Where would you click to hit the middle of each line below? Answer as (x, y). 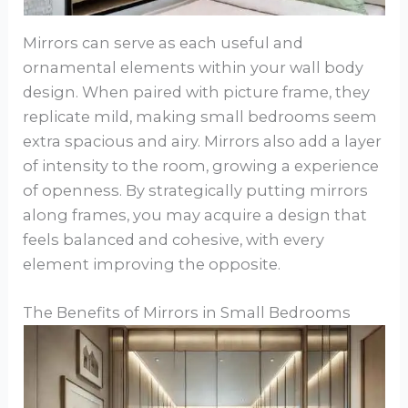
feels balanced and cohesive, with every (174, 239)
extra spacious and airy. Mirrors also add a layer (203, 141)
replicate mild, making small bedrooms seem (200, 116)
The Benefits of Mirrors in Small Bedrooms (187, 313)
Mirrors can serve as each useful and (163, 42)
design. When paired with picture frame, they (197, 92)
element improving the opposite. (152, 264)
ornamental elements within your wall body (194, 67)
